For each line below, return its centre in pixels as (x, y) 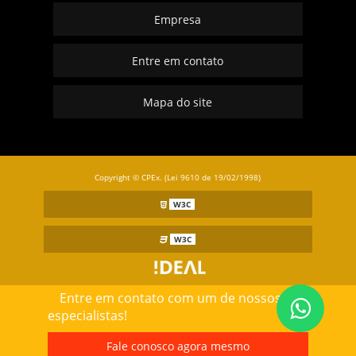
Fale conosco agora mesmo (178, 346)
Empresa (178, 19)
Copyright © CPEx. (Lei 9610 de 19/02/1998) (178, 177)
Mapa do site (178, 102)
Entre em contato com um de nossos (170, 298)
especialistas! (87, 315)
